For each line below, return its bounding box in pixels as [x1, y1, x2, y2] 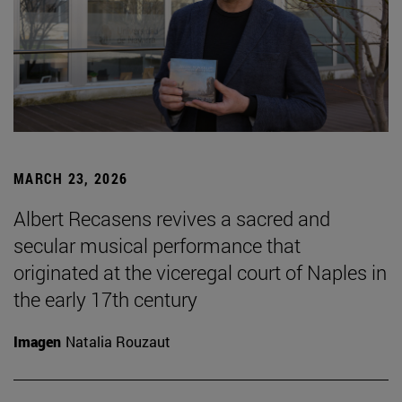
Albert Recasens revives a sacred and [13, 205, 330, 232]
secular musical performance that [13, 232, 301, 259]
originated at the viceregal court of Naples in [13, 259, 387, 286]
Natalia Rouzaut [66, 332, 170, 352]
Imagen [13, 332, 61, 352]
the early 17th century [13, 286, 197, 313]
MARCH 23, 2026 [13, 169, 128, 188]
